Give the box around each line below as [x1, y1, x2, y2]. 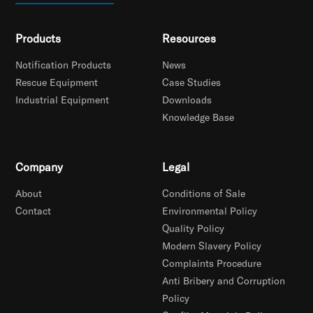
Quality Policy [162, 222, 225, 235]
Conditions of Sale [162, 187, 246, 200]
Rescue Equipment [15, 76, 99, 89]
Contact [15, 205, 52, 217]
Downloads [162, 94, 212, 106]
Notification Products [15, 59, 112, 71]
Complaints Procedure [162, 257, 262, 270]
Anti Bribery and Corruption [162, 275, 286, 287]
